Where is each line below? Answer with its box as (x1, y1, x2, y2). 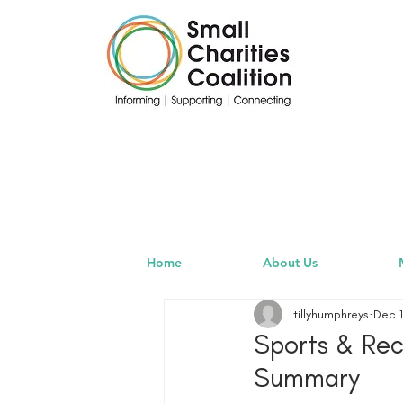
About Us (262, 255, 318, 271)
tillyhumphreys (293, 306, 369, 322)
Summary (254, 362, 360, 394)
